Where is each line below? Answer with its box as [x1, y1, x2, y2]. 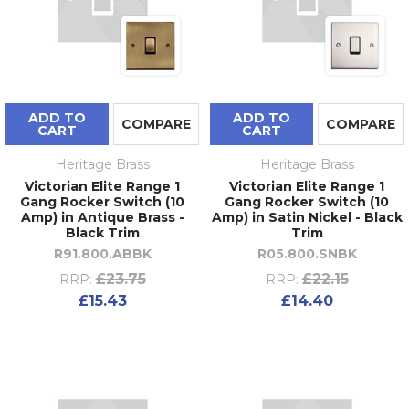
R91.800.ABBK [53, 246, 152, 263]
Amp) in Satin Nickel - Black [211, 209, 403, 226]
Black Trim [65, 225, 140, 242]
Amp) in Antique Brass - [20, 209, 184, 226]
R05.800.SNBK [257, 246, 357, 263]
